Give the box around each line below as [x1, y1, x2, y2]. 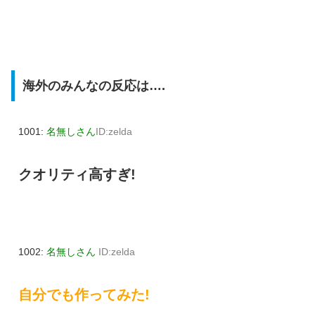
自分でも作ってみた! [18, 286, 150, 302]
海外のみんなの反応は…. [22, 79, 165, 94]
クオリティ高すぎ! [18, 166, 136, 182]
